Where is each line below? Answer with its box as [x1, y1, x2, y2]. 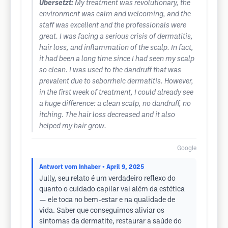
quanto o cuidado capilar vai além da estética [39, 186, 185, 193]
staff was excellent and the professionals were [39, 22, 186, 29]
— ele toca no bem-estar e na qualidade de [39, 197, 175, 204]
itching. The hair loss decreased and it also [39, 112, 175, 119]
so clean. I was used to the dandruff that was [39, 67, 181, 74]
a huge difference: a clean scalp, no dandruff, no [39, 101, 191, 107]
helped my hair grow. [39, 123, 106, 130]
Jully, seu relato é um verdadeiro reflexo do [39, 176, 176, 182]
